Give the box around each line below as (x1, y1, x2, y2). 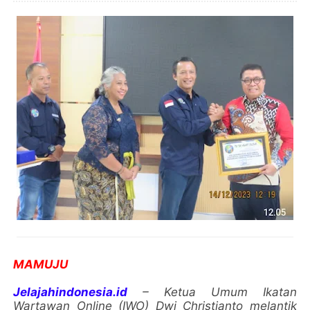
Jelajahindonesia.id (13, 284, 143, 299)
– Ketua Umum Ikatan (142, 284, 297, 299)
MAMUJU (13, 257, 69, 271)
